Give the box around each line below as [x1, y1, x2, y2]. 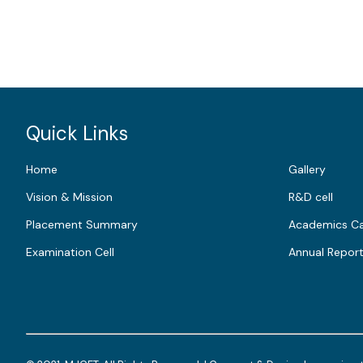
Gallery [288, 162, 326, 177]
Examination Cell [26, 245, 114, 259]
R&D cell [288, 190, 333, 204]
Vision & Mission [26, 190, 113, 204]
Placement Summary [26, 217, 138, 232]
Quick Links [26, 121, 128, 146]
